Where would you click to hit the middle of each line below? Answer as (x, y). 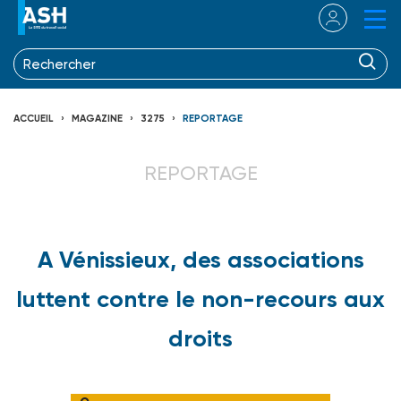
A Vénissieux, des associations (200, 259)
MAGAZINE (97, 118)
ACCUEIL (34, 118)
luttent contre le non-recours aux (200, 299)
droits (200, 338)
